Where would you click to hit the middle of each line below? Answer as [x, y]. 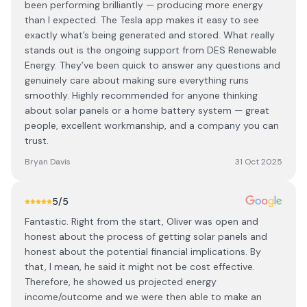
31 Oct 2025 [259, 162]
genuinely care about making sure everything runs [137, 80]
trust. [37, 140]
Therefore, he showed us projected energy [121, 282]
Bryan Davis [48, 162]
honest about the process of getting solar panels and [146, 236]
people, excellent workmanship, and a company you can [152, 125]
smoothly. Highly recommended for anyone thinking [141, 95]
